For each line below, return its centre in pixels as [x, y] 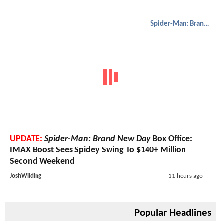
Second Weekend [42, 161]
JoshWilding [26, 176]
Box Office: [171, 139]
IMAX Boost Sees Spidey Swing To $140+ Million [98, 150]
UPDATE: [26, 139]
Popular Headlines [173, 213]
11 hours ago [185, 176]
